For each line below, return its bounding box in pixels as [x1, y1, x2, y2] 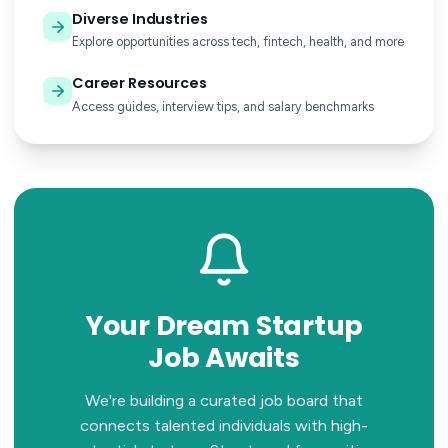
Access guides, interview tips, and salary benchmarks [71, 98, 374, 114]
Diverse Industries [71, 8, 208, 29]
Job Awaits [148, 338, 300, 376]
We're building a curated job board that [85, 391, 363, 411]
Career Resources [71, 72, 207, 93]
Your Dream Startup [84, 306, 364, 344]
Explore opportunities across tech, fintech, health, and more [71, 34, 404, 50]
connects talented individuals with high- [80, 416, 368, 436]
